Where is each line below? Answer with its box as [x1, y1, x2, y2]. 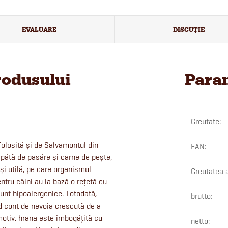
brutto [191, 191, 211, 202]
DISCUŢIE [173, 26, 205, 34]
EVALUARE [21, 26, 56, 34]
